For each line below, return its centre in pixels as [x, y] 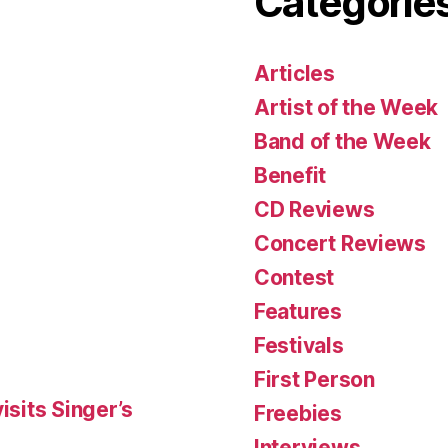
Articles [294, 73]
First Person [314, 379]
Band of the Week [342, 141]
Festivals [299, 345]
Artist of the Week [346, 107]
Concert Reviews [340, 243]
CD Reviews [314, 209]
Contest [294, 277]
